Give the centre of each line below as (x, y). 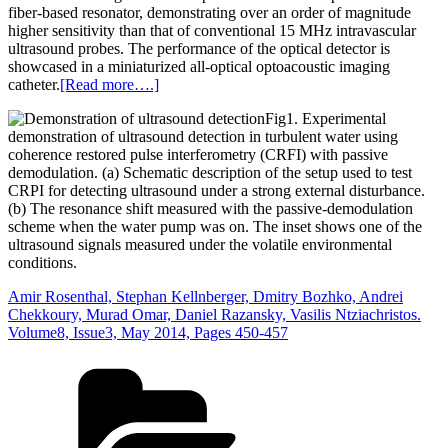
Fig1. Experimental (325, 119)
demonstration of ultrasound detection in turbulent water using (203, 137)
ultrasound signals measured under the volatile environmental (200, 245)
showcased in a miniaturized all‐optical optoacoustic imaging (199, 67)
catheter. (34, 85)
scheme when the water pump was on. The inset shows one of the (215, 227)
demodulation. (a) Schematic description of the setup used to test (210, 173)
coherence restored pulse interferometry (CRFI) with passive (198, 155)
